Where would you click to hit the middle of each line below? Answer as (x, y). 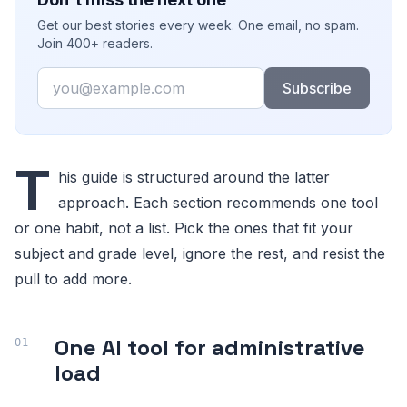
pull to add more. (73, 279)
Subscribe (317, 88)
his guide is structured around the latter (194, 177)
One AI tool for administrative (210, 347)
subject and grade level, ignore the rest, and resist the (200, 253)
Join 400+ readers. (95, 43)
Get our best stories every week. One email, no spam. (198, 25)
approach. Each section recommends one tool (218, 203)
